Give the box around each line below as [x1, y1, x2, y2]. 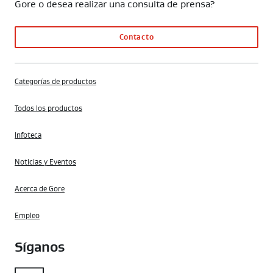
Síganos [15, 241, 65, 255]
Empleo [15, 212, 40, 220]
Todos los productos [15, 105, 82, 113]
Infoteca [15, 132, 41, 140]
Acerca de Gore [15, 185, 65, 193]
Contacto [119, 34, 154, 41]
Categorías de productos [15, 78, 96, 86]
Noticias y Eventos [15, 158, 76, 166]
